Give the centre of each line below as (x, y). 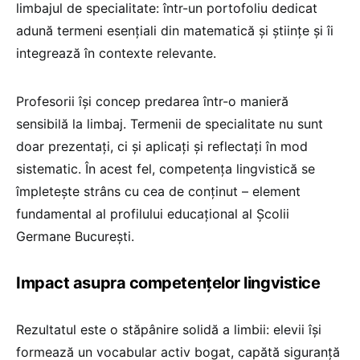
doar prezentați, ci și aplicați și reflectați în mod (162, 146)
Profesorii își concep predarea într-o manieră (152, 101)
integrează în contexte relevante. (116, 53)
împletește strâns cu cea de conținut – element (158, 191)
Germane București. (75, 236)
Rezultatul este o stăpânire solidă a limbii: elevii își (169, 329)
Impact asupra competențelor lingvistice (168, 282)
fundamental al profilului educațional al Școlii (153, 213)
